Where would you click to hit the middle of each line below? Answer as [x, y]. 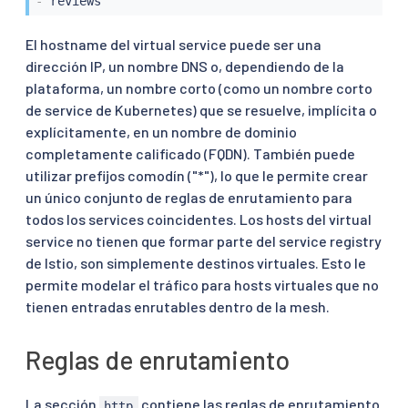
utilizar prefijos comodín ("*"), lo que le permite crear [197, 176]
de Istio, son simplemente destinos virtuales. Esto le [196, 263]
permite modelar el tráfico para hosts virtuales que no [202, 285]
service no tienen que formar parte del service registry [204, 241]
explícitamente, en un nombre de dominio [161, 132]
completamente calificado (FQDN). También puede [190, 154]
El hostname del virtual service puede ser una [173, 45]
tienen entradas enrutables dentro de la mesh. [178, 307]
